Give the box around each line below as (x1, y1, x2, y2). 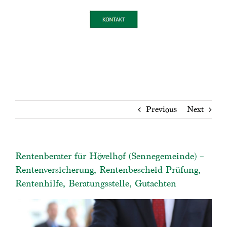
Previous (146, 104, 177, 113)
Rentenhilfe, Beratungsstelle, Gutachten (15, 178, 176, 188)
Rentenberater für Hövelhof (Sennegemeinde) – (15, 150, 204, 161)
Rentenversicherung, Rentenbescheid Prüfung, (15, 164, 201, 174)
